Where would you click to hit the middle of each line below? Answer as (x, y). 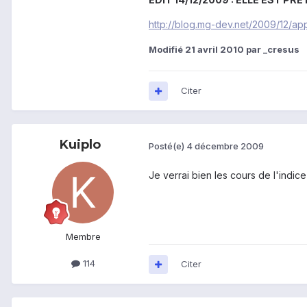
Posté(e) (168, 146)
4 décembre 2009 (225, 146)
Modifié (167, 50)
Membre (83, 237)
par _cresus (272, 50)
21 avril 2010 (214, 50)
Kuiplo (80, 145)
